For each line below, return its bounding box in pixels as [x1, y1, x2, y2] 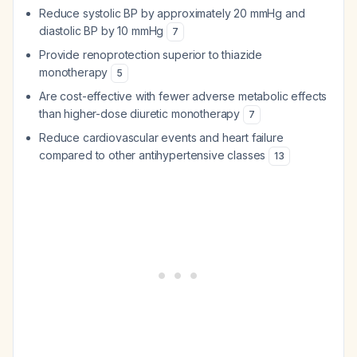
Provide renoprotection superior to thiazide [39, 48, 263, 61]
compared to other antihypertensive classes [39, 148, 269, 162]
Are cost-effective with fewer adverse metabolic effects [39, 89, 328, 103]
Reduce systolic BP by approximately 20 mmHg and [39, 6, 305, 20]
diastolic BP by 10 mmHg [39, 24, 167, 37]
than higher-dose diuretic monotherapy [39, 107, 243, 120]
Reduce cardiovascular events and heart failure [39, 131, 284, 144]
